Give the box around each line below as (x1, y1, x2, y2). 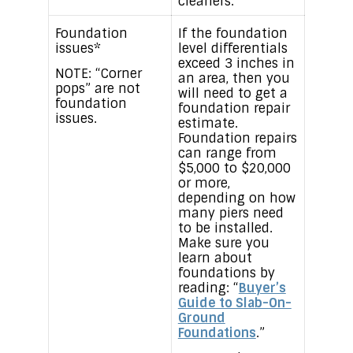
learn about (177, 250, 252, 267)
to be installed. (177, 220, 273, 237)
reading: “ (177, 280, 239, 297)
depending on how (177, 190, 295, 207)
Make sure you (177, 235, 269, 252)
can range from (177, 145, 277, 162)
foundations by (177, 265, 275, 282)
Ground (177, 310, 225, 327)
